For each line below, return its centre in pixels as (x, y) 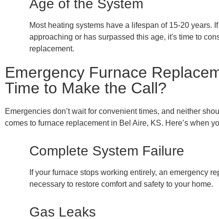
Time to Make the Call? (86, 88)
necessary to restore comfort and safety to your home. (121, 184)
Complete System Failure (107, 151)
